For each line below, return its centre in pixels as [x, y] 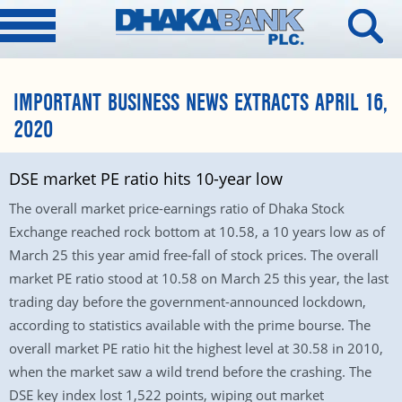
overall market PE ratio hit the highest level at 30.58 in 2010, [196, 348]
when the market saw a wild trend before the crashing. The [190, 371]
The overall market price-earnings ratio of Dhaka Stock [177, 208]
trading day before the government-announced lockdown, [188, 301]
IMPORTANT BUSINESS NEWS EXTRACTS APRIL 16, [201, 103]
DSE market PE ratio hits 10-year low [146, 179]
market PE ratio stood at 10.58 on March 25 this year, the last [199, 278]
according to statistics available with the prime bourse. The [190, 325]
